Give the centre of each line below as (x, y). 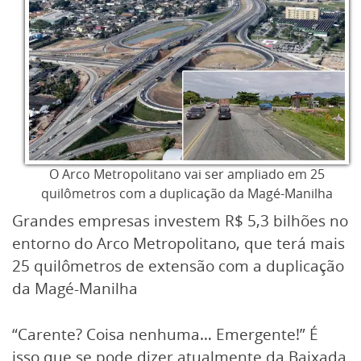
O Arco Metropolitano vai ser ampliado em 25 (187, 174)
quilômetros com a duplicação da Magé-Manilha (187, 193)
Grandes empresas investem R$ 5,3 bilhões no (180, 221)
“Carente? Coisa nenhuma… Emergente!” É (165, 334)
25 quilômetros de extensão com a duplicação (178, 266)
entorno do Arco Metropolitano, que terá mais (178, 243)
